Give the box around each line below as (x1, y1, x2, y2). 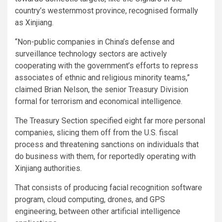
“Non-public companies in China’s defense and (15, 37, 174, 47)
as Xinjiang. (15, 18, 54, 28)
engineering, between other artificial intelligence (15, 207, 180, 217)
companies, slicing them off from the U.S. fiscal (15, 128, 178, 138)
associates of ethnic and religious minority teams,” (15, 73, 190, 83)
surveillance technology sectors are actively (15, 49, 167, 59)
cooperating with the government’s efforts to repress (15, 61, 198, 71)
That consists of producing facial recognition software (15, 183, 202, 193)
